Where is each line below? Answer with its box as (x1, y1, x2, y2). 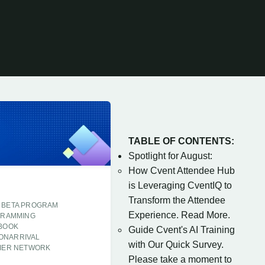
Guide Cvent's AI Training (128, 225, 235, 235)
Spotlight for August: (128, 151, 212, 161)
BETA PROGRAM (1, 201, 59, 210)
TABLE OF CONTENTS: (128, 136, 234, 146)
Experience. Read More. (128, 210, 230, 220)
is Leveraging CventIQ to (128, 180, 232, 190)
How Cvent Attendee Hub (128, 166, 235, 176)
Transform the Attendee (128, 195, 225, 205)
